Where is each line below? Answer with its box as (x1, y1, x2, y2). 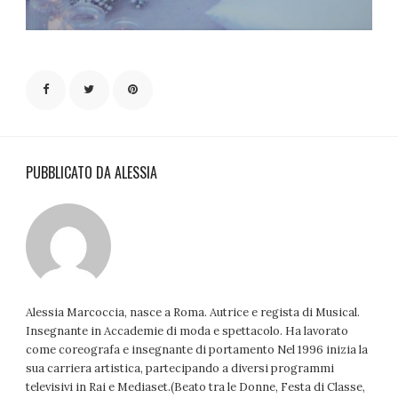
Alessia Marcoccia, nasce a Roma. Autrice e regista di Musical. (26, 305, 361, 321)
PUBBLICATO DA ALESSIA (26, 162, 158, 184)
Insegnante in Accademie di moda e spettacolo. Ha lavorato (26, 323, 349, 339)
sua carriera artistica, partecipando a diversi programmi (26, 361, 335, 377)
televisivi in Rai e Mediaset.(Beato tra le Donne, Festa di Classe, (26, 379, 366, 395)
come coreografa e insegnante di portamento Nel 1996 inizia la (26, 342, 369, 358)
